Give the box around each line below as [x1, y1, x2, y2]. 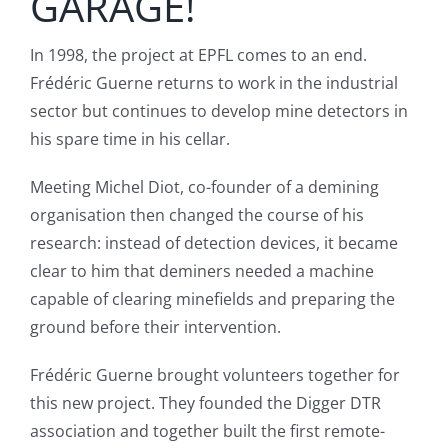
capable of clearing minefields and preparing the [29, 288, 395, 311]
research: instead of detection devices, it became [29, 232, 398, 255]
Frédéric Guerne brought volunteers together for [29, 364, 400, 387]
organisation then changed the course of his [29, 204, 364, 227]
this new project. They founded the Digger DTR [29, 392, 381, 415]
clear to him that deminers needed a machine [29, 260, 374, 283]
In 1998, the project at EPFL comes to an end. [29, 44, 367, 67]
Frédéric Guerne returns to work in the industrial [29, 72, 398, 95]
